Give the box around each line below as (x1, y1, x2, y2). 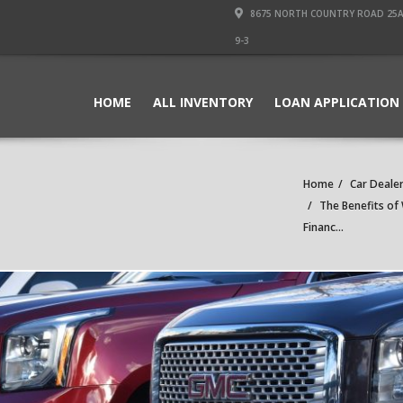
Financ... (302, 219, 344, 235)
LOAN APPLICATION (274, 94, 399, 111)
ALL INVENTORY (153, 94, 253, 111)
